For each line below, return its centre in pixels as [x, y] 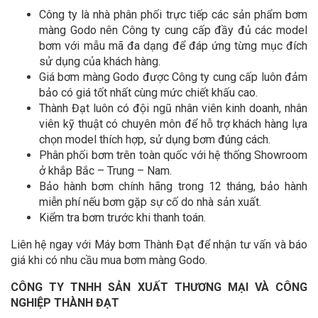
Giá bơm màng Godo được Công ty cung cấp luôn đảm [173, 77]
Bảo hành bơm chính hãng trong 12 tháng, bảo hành [173, 186]
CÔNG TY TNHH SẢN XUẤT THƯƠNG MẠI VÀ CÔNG [159, 287]
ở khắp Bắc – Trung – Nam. [105, 170]
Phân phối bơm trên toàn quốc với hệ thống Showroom [173, 155]
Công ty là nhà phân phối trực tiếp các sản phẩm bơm [173, 14]
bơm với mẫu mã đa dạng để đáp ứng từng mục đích [173, 45]
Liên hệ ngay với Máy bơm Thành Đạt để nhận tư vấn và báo [159, 244]
